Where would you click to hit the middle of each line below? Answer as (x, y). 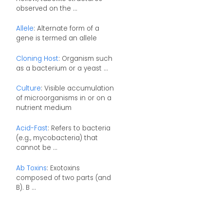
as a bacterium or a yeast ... (62, 68)
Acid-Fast (32, 128)
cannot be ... (36, 147)
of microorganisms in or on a (64, 98)
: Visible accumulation (77, 89)
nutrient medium (44, 108)
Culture (28, 89)
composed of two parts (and (63, 178)
